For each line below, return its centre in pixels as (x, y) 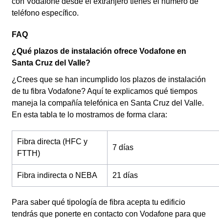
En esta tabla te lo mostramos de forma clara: (91, 115)
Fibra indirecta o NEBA (57, 175)
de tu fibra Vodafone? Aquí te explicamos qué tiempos (105, 91)
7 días (123, 147)
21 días (125, 175)
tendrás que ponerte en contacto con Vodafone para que (109, 214)
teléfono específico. (45, 13)
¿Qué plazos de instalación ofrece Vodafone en (99, 51)
